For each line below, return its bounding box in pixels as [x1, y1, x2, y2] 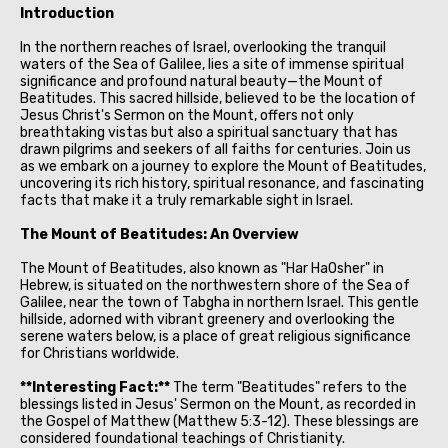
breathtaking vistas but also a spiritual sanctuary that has [20, 123, 398, 141]
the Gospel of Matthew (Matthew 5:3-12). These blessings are [20, 412, 419, 430]
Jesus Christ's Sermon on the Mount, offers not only [20, 106, 354, 124]
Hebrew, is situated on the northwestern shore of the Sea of [20, 276, 410, 294]
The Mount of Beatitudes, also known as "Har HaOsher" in [20, 259, 384, 277]
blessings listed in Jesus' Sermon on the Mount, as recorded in [20, 395, 416, 413]
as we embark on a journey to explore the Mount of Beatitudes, [20, 157, 426, 175]
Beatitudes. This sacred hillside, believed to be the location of [20, 89, 416, 107]
